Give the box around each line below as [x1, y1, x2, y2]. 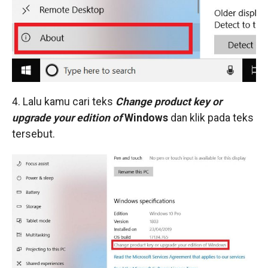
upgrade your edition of [11, 112, 122, 124]
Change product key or [115, 96, 222, 108]
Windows [121, 112, 170, 124]
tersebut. [11, 128, 55, 141]
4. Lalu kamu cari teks [11, 96, 115, 108]
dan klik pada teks [170, 112, 254, 124]
